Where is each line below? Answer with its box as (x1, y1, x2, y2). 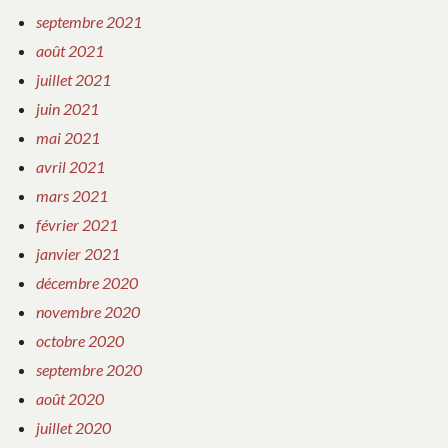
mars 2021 (36, 185, 108, 205)
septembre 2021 (36, 11, 142, 31)
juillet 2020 (36, 417, 111, 437)
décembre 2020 (36, 272, 138, 292)
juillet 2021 (36, 69, 111, 89)
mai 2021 (36, 127, 100, 147)
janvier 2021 (36, 243, 120, 263)
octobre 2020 (36, 330, 124, 350)
